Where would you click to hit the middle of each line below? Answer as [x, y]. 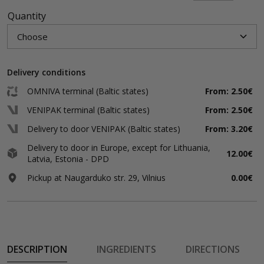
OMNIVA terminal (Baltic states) [88, 91]
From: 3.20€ [229, 129]
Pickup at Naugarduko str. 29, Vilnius [96, 178]
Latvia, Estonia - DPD [68, 159]
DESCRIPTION [37, 249]
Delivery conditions [46, 72]
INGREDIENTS [126, 249]
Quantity [27, 16]
